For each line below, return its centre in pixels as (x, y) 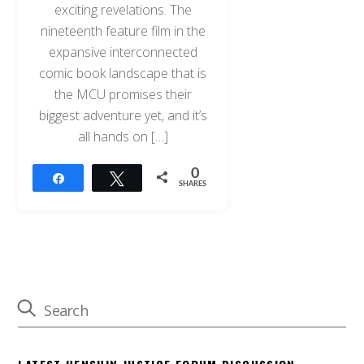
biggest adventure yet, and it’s (123, 116)
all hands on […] (123, 137)
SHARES (193, 184)
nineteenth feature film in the (123, 31)
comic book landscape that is (123, 74)
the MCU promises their (123, 95)
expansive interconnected (123, 52)
